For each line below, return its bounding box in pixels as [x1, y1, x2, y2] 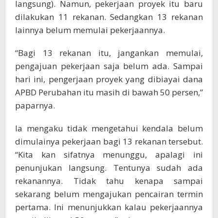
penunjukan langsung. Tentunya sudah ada [15, 162, 203, 174]
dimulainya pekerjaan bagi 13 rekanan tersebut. [15, 136, 203, 147]
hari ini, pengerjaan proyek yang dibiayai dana [15, 73, 203, 85]
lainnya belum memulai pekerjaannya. [15, 24, 165, 36]
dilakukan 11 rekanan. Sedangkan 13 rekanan [15, 11, 203, 23]
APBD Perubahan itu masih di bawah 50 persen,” [15, 87, 203, 98]
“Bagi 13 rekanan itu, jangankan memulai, [15, 47, 203, 59]
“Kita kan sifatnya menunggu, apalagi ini [15, 149, 203, 161]
